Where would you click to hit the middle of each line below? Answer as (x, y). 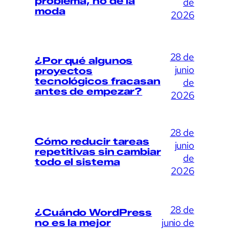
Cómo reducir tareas (92, 142)
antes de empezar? (89, 91)
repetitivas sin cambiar (98, 152)
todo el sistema (77, 162)
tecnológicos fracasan (98, 81)
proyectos (64, 71)
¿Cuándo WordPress (94, 212)
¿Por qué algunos (84, 60)
